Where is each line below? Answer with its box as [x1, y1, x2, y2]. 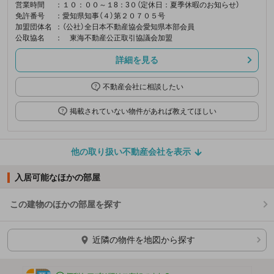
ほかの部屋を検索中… [7, 229, 93, 239]
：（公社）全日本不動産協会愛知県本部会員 [55, 22, 194, 31]
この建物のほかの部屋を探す [10, 199, 121, 209]
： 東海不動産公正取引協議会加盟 [55, 33, 172, 42]
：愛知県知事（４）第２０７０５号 [55, 11, 165, 20]
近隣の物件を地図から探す [92, 234, 195, 245]
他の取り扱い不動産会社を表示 [71, 146, 191, 157]
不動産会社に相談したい [102, 82, 183, 91]
